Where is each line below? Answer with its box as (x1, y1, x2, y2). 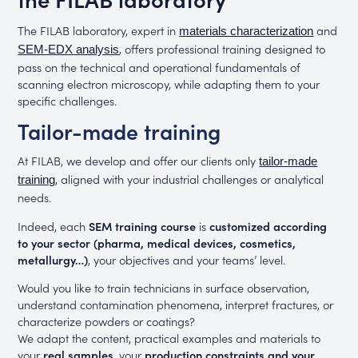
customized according (209, 217, 328, 234)
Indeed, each (18, 217, 89, 234)
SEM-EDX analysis (18, 43, 120, 57)
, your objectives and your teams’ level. (88, 250, 286, 268)
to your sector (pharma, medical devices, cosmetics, (18, 233, 296, 251)
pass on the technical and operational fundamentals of (18, 58, 301, 76)
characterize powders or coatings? (18, 312, 196, 330)
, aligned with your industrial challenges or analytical (55, 170, 324, 188)
